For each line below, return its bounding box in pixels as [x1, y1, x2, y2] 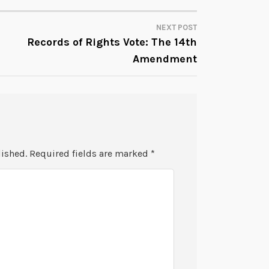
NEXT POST [156, 22, 197, 32]
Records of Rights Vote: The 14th [27, 35, 197, 49]
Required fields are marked [29, 148, 151, 160]
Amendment [133, 52, 197, 65]
